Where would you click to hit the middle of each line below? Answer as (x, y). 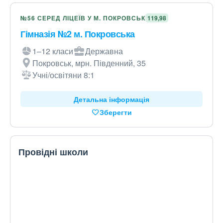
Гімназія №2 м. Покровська (78, 34)
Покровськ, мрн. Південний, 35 (89, 63)
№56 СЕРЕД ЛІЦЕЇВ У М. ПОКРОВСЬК (83, 18)
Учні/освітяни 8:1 (63, 75)
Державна (104, 51)
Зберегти (115, 112)
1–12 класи (53, 51)
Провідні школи (53, 152)
